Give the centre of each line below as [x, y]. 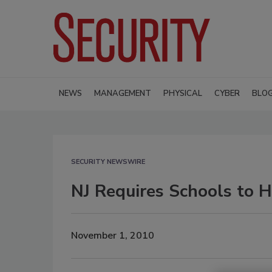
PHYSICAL [183, 93]
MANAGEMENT [123, 93]
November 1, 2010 [113, 236]
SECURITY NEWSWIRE [108, 161]
